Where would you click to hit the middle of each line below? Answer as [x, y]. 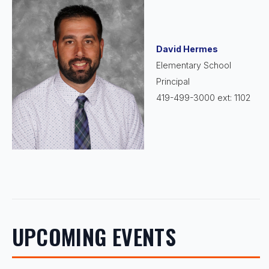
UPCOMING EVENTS [94, 236]
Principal [173, 81]
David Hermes [187, 49]
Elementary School [193, 65]
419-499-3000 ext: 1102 [203, 97]
